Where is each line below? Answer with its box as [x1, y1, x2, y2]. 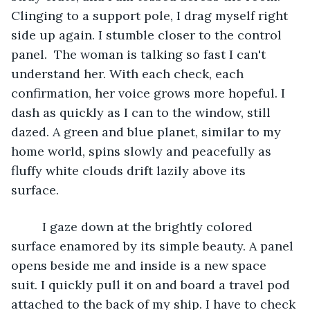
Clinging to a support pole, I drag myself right [11, 7, 291, 24]
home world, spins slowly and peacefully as [11, 143, 275, 159]
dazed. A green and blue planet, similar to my [11, 123, 284, 140]
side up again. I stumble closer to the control [11, 26, 285, 43]
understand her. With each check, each [11, 65, 247, 82]
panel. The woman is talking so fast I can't [11, 46, 269, 62]
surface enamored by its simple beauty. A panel [11, 237, 297, 254]
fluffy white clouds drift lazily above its [11, 162, 249, 179]
